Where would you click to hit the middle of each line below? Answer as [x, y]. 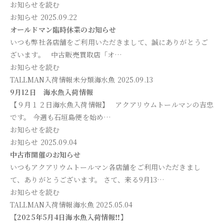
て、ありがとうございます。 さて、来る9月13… [87, 179]
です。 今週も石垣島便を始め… [61, 117]
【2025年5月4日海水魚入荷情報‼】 [69, 217]
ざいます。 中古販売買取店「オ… [66, 54]
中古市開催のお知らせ [45, 154]
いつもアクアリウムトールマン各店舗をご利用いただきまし [105, 167]
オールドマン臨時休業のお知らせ [63, 29]
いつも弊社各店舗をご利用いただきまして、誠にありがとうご [109, 42]
